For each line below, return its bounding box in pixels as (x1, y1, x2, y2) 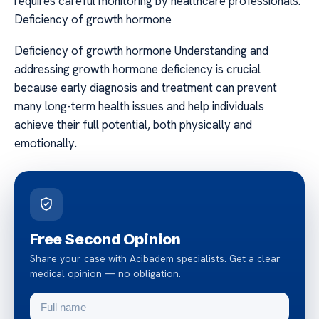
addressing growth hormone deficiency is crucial (14, 61, 261, 78)
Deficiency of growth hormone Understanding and (14, 43, 268, 59)
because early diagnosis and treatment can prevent (14, 80, 277, 96)
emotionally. (14, 135, 77, 152)
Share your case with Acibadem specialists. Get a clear (30, 252, 281, 266)
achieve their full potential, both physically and (14, 117, 252, 133)
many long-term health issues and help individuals (14, 98, 264, 115)
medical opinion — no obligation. (30, 267, 181, 281)
